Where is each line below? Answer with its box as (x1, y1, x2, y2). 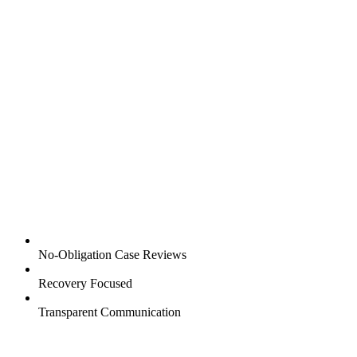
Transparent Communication (38, 304, 181, 319)
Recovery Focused (38, 276, 132, 290)
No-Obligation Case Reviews (38, 247, 186, 261)
